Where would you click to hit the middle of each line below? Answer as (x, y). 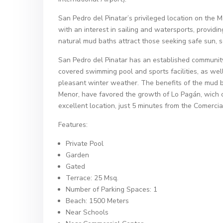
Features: (73, 125)
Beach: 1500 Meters (97, 201)
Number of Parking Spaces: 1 (111, 189)
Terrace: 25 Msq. (92, 178)
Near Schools (87, 212)
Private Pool (85, 144)
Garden (77, 155)
